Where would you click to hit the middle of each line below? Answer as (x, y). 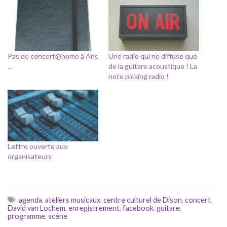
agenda (30, 200)
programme (26, 216)
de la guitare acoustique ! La (153, 66)
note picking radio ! (139, 76)
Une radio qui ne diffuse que (153, 56)
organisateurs (30, 157)
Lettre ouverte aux (37, 146)
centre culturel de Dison (143, 200)
